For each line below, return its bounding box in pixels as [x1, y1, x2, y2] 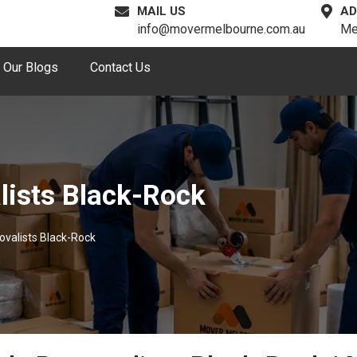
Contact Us [89, 60, 151, 75]
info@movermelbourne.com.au [137, 22, 305, 37]
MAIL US [137, 4, 186, 18]
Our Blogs [2, 60, 58, 75]
